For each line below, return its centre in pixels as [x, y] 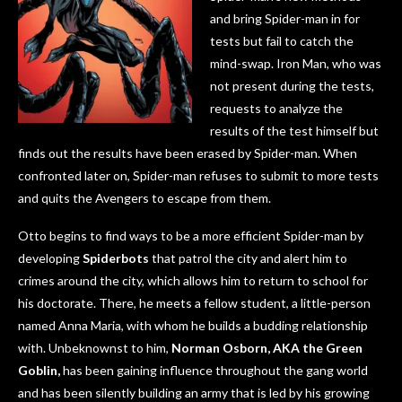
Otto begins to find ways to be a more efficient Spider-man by [191, 236]
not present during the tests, [292, 86]
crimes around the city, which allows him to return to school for [193, 281]
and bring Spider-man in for [285, 19]
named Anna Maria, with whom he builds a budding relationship [193, 326]
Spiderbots [116, 258]
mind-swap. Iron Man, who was [296, 64]
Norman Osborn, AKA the [247, 348]
